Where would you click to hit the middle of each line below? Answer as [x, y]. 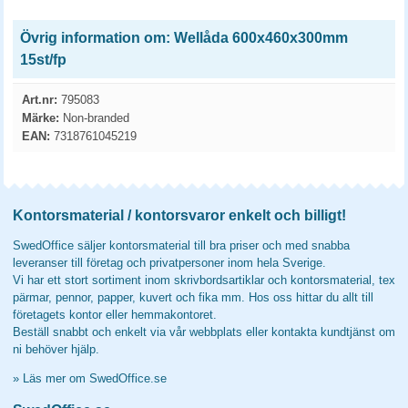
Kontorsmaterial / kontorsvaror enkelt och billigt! [179, 215]
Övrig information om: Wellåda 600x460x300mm [184, 38]
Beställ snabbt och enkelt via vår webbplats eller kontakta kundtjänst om [204, 332]
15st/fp [43, 60]
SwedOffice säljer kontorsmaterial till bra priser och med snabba [181, 245]
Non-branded [94, 118]
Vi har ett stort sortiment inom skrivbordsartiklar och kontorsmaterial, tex [204, 280]
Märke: [41, 118]
